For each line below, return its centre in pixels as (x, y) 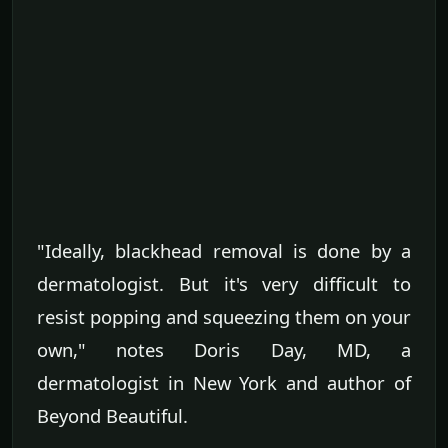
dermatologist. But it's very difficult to (224, 284)
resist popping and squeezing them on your (224, 317)
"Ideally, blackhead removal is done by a (224, 251)
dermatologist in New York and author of (224, 383)
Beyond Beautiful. (112, 416)
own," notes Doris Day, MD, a (224, 350)
